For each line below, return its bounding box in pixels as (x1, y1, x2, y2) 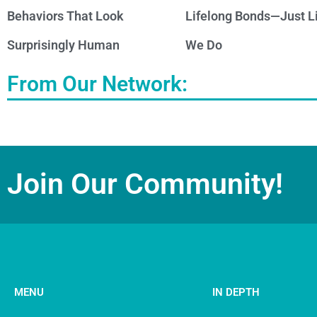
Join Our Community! (7, 167, 283, 202)
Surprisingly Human (7, 38, 120, 53)
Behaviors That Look (7, 8, 124, 24)
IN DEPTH (212, 285, 260, 299)
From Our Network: (7, 71, 188, 97)
